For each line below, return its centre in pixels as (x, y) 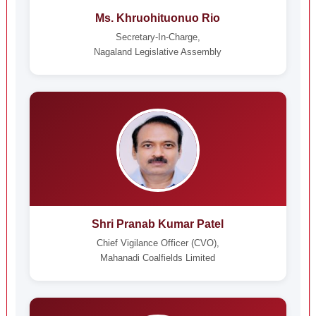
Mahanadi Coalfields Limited (158, 258)
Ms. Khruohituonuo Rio (158, 18)
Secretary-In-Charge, (158, 37)
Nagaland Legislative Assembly (158, 52)
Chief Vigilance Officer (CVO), (158, 243)
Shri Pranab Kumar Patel (158, 224)
